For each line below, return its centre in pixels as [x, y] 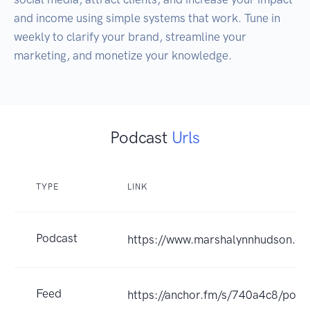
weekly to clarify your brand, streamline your [130, 37]
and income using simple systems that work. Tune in [147, 18]
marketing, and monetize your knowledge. [123, 56]
